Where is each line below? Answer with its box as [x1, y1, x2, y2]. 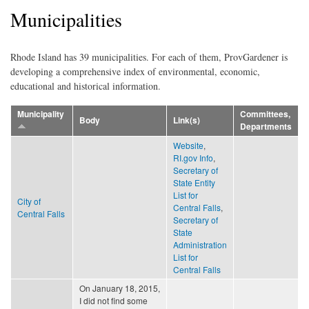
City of [17, 195, 41, 207]
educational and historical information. [10, 79, 161, 92]
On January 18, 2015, [79, 281, 160, 294]
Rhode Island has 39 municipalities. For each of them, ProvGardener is [10, 50, 288, 63]
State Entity [173, 176, 215, 188]
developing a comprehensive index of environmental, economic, [10, 64, 260, 78]
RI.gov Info [173, 151, 213, 163]
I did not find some [79, 294, 148, 306]
